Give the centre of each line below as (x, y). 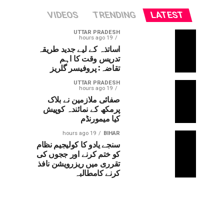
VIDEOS (63, 15)
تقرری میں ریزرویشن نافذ (79, 163)
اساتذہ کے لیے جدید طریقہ (79, 48)
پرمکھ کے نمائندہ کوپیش (81, 108)
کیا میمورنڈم (100, 118)
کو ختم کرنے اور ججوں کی (78, 153)
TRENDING (115, 15)
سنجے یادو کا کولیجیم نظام (78, 144)
